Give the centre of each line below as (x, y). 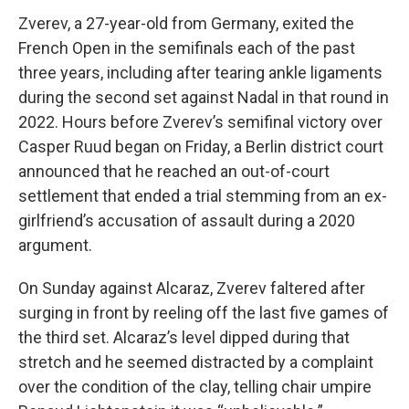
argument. (55, 245)
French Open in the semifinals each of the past (187, 48)
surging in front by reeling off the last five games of (204, 313)
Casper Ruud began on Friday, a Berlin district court (201, 147)
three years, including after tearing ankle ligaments (200, 73)
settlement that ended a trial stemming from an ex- (203, 196)
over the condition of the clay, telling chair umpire (195, 387)
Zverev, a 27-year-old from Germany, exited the (186, 23)
